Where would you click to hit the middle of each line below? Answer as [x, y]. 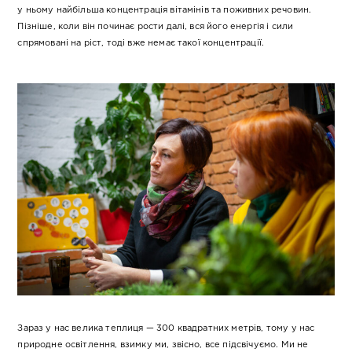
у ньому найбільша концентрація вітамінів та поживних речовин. [165, 11]
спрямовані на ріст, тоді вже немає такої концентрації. [141, 44]
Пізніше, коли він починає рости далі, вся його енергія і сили [156, 27]
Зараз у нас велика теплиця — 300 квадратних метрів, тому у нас [166, 328]
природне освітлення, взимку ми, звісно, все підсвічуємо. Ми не [163, 345]
